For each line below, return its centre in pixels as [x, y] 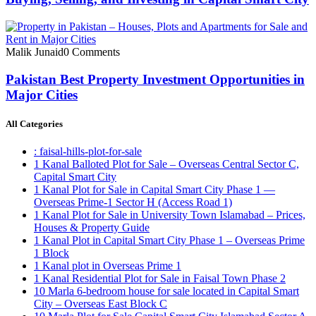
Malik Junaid [35, 51]
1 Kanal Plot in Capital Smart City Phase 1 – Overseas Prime [169, 240]
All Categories [34, 123]
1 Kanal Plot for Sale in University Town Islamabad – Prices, [170, 215]
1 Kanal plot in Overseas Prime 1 [108, 266]
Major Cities [42, 95]
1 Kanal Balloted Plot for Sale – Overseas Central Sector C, [166, 164]
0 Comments [92, 51]
